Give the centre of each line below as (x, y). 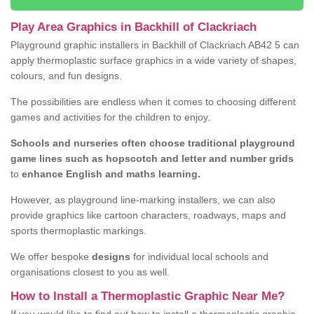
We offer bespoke (50, 257)
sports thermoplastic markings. (78, 231)
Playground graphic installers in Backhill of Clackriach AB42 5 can (155, 45)
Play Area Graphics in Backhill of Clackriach (134, 27)
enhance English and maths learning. (110, 174)
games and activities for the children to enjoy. (110, 117)
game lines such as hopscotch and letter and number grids (152, 159)
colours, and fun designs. (66, 76)
